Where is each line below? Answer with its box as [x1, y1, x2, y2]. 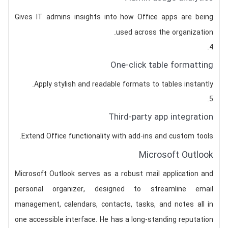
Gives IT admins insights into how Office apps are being [14, 12, 214, 23]
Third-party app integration [108, 110, 214, 124]
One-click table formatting [110, 59, 214, 72]
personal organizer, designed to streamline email [14, 184, 214, 195]
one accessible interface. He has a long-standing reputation [14, 214, 214, 225]
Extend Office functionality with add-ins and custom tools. [21, 131, 214, 142]
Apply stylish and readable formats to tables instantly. [34, 79, 214, 90]
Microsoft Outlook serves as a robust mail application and [14, 168, 214, 180]
